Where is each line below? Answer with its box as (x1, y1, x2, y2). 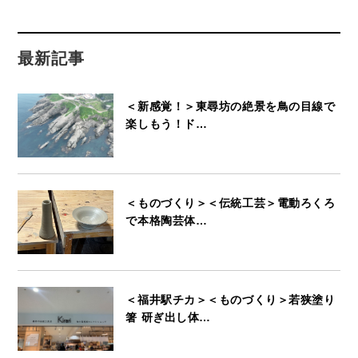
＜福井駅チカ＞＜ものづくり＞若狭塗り (125, 292, 336, 306)
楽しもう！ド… (125, 117, 208, 130)
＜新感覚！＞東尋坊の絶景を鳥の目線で (125, 99, 336, 113)
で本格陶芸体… (125, 213, 208, 227)
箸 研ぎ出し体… (125, 310, 211, 324)
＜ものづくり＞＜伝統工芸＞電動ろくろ (125, 196, 336, 209)
